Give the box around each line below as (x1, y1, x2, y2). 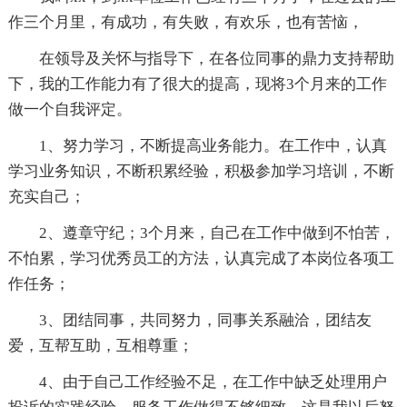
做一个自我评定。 (7, 100, 132, 118)
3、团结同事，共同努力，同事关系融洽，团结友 (38, 311, 372, 329)
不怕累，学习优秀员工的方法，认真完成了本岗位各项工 (7, 249, 394, 267)
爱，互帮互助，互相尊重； (7, 336, 194, 354)
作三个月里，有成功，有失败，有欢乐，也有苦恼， (7, 13, 363, 31)
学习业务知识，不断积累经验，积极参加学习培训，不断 (7, 162, 394, 180)
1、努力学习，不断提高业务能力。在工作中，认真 (38, 136, 387, 154)
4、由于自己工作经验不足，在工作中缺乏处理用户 (38, 372, 387, 391)
